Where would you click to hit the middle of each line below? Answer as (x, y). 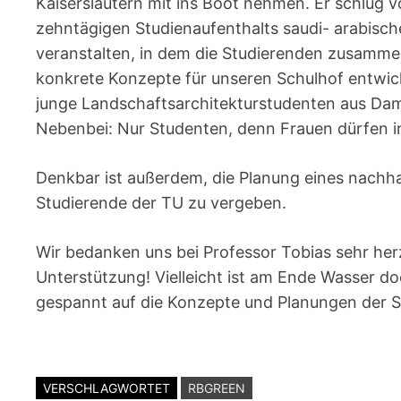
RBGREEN (217, 388)
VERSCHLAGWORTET (107, 388)
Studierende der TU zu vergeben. (162, 203)
